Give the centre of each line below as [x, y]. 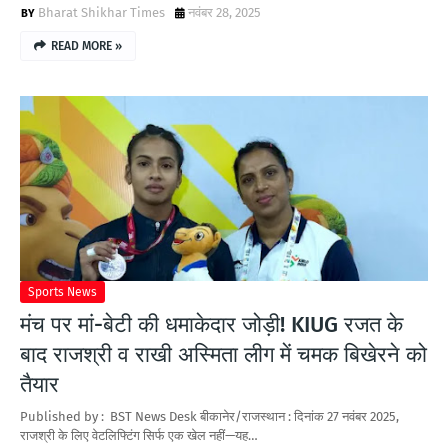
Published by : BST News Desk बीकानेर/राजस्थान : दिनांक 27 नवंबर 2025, [209, 416]
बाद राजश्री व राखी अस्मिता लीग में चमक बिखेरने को [223, 354]
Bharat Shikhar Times [101, 12]
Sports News [62, 292]
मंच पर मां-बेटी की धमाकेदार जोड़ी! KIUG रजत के [211, 324]
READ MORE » [86, 46]
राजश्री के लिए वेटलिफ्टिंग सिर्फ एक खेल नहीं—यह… [139, 435]
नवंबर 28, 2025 [224, 12]
